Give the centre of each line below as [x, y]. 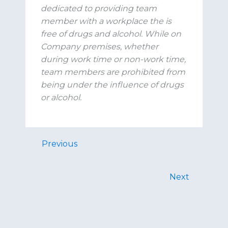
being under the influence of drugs [112, 85]
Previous [60, 144]
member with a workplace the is [106, 21]
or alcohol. [61, 97]
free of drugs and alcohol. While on [111, 34]
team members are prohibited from [113, 72]
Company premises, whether [99, 47]
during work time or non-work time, [113, 59]
